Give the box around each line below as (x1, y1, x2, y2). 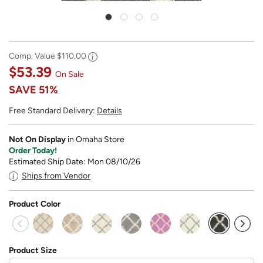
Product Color (9, 198, 60, 209)
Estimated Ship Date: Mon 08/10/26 (9, 157, 140, 167)
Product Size (9, 245, 57, 255)
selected (218, 227, 251, 238)
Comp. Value (9, 51, 57, 62)
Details (97, 106, 122, 116)
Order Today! (9, 146, 57, 156)
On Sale (55, 69, 84, 80)
